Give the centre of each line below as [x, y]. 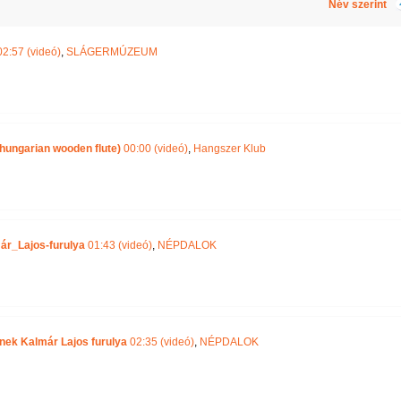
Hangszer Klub [229, 149]
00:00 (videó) [154, 149]
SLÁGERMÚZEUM [111, 52]
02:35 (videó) [160, 342]
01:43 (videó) [119, 245]
